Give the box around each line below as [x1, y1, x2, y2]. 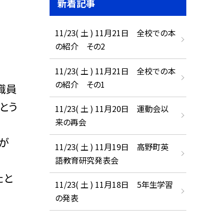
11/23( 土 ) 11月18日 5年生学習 [55, 178, 173, 191]
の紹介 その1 [55, 78, 105, 90]
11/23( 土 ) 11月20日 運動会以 [55, 103, 168, 115]
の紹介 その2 [55, 40, 105, 53]
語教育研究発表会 [55, 154, 118, 166]
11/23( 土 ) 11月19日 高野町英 [55, 140, 168, 153]
